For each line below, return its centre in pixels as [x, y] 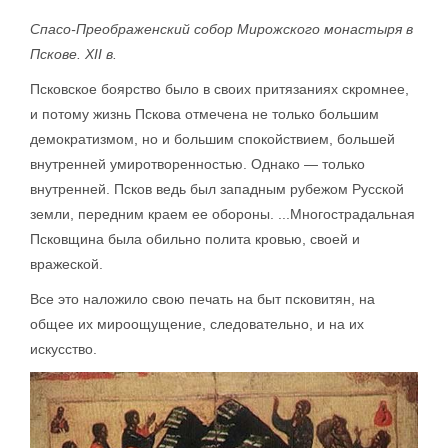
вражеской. [66, 264]
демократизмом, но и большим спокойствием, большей [212, 139]
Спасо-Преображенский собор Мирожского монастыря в [221, 29]
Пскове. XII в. [73, 54]
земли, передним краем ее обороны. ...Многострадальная [222, 214]
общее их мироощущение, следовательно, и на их [197, 324]
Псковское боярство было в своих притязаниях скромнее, [219, 89]
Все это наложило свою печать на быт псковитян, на [202, 299]
